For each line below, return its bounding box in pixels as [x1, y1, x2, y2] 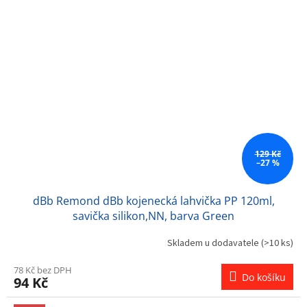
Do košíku [242, 270, 286, 284]
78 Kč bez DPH [14, 263, 72, 276]
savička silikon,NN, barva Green [73, 208, 234, 223]
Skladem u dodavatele [167, 236, 261, 251]
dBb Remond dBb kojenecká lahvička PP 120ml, [32, 193, 275, 208]
